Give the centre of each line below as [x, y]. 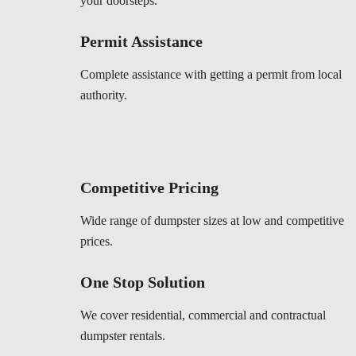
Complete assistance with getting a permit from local [211, 75]
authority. [104, 95]
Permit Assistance [141, 42]
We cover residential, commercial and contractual [203, 315]
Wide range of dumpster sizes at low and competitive [212, 221]
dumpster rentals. [123, 336]
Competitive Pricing [149, 188]
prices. [97, 242]
